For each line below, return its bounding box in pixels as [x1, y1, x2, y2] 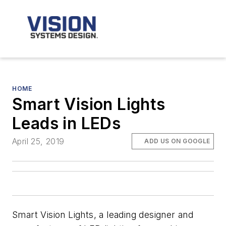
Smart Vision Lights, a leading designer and [12, 209, 194, 220]
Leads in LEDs [12, 114, 121, 133]
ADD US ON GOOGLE [144, 137, 210, 145]
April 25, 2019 [12, 136, 65, 147]
